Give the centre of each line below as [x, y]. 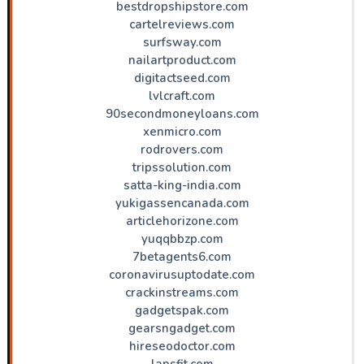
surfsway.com [182, 42]
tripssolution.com [182, 167]
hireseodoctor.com [182, 346]
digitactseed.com [182, 78]
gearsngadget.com [182, 328]
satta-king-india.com [182, 185]
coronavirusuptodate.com [182, 274]
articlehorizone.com [182, 221]
